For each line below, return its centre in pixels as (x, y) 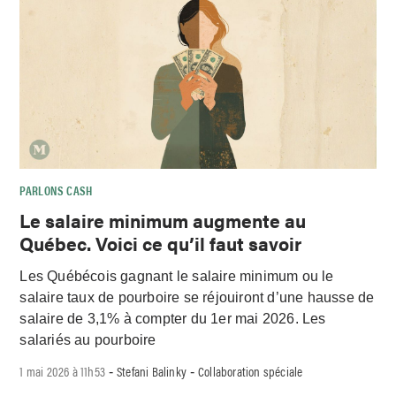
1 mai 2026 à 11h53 (63, 370)
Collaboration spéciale (251, 370)
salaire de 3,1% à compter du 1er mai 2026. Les (173, 318)
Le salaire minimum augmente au (163, 221)
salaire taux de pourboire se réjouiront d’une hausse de (197, 297)
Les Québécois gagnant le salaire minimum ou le (177, 276)
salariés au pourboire (88, 339)
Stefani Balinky (152, 370)
